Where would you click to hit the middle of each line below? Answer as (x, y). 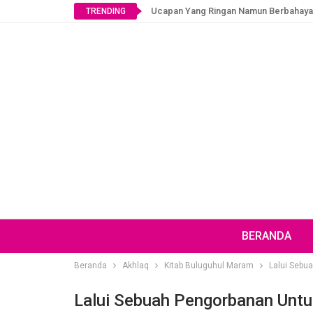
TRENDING (105, 11)
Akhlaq (136, 265)
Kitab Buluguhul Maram (209, 265)
